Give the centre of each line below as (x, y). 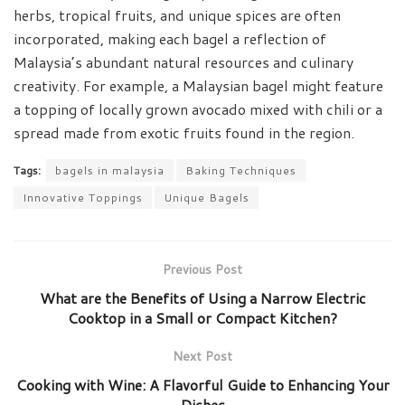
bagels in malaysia (110, 171)
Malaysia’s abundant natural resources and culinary (184, 62)
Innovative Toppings (83, 198)
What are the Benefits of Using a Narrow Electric (202, 298)
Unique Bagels (207, 198)
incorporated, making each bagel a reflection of (170, 39)
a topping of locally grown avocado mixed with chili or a (198, 109)
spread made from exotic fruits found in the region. (184, 133)
